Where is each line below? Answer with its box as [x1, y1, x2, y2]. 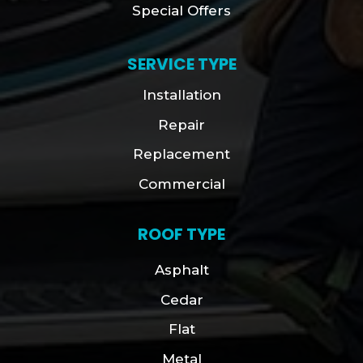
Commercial [138, 175, 225, 192]
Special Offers [132, 2, 231, 19]
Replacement [133, 146, 230, 163]
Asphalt [154, 262, 209, 279]
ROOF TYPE [138, 223, 225, 246]
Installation [142, 87, 221, 104]
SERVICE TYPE [126, 53, 237, 76]
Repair [158, 116, 205, 133]
